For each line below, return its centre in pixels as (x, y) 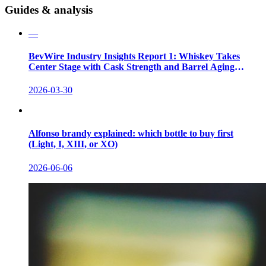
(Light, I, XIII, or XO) (73, 144)
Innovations (52, 77)
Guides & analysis (49, 9)
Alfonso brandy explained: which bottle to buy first (131, 134)
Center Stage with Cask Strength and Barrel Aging (132, 66)
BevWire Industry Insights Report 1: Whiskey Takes (134, 56)
